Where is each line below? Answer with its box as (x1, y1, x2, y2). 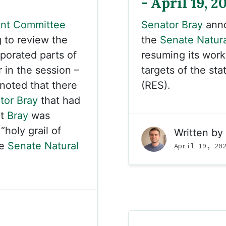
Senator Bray (141, 19, 203, 31)
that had (38, 94, 80, 106)
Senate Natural (8, 140, 79, 152)
